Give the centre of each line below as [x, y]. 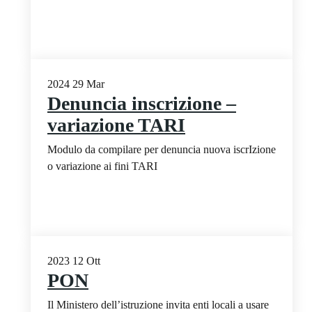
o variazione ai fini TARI [102, 166]
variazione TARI [116, 125]
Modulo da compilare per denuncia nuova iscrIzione [162, 149]
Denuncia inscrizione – [142, 103]
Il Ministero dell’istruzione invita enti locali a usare [158, 304]
